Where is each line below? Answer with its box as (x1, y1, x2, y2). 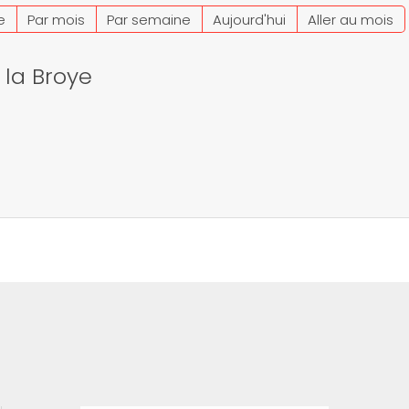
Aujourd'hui (212, 10, 286, 29)
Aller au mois (307, 10, 393, 29)
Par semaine (106, 10, 191, 29)
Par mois (26, 10, 85, 29)
